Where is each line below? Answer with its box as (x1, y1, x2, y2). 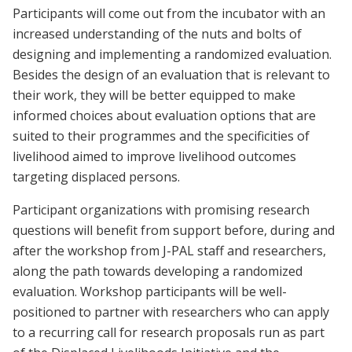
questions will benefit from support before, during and (13, 222, 335, 240)
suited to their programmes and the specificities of (13, 127, 310, 145)
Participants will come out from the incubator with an (13, 5, 325, 23)
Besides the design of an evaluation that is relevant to (13, 66, 330, 84)
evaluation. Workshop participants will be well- (13, 283, 287, 301)
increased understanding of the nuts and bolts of (13, 25, 302, 43)
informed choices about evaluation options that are (13, 107, 316, 125)
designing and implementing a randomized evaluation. (13, 46, 332, 64)
